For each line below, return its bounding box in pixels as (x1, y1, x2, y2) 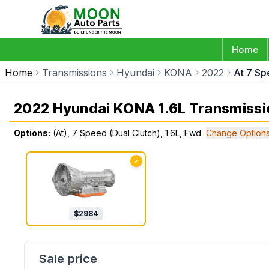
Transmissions (42, 67, 107, 79)
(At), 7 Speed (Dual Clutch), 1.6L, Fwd (53, 128, 201, 138)
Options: (14, 128, 50, 138)
